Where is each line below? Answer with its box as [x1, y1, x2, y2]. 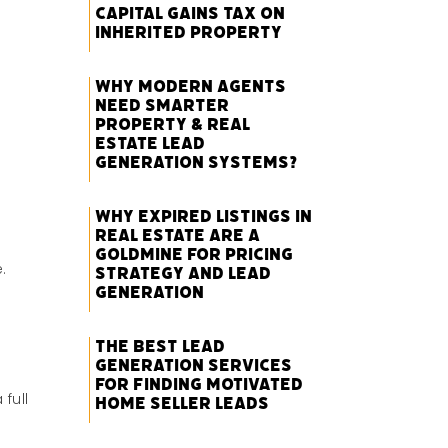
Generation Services [95, 354, 293, 377]
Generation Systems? [95, 151, 298, 174]
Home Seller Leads [95, 392, 270, 415]
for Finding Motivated [95, 373, 304, 396]
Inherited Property [95, 21, 283, 44]
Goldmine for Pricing [95, 243, 294, 266]
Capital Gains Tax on [95, 2, 286, 25]
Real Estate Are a [95, 224, 261, 247]
